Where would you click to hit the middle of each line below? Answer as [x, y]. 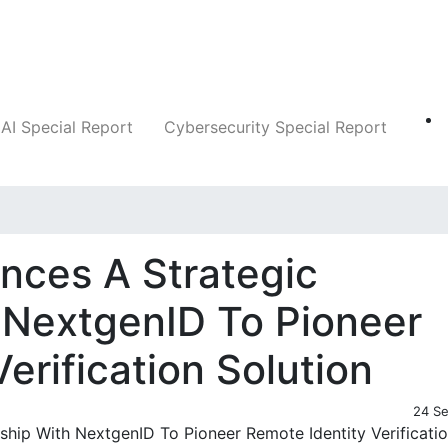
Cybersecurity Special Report [275, 127]
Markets [366, 46]
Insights [263, 46]
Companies [62, 46]
